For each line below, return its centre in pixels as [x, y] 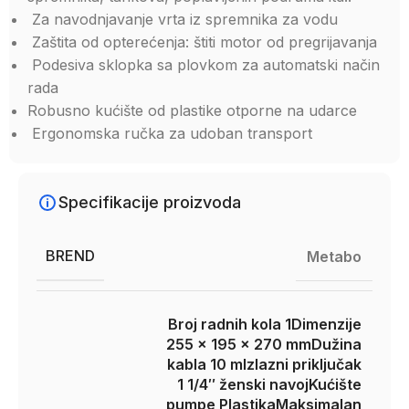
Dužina [336, 344]
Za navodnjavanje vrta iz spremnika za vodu [183, 19]
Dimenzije [326, 324]
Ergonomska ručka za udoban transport [170, 133]
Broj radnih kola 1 [230, 324]
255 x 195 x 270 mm [239, 344]
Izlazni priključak [302, 364]
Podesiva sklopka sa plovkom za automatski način [204, 65]
